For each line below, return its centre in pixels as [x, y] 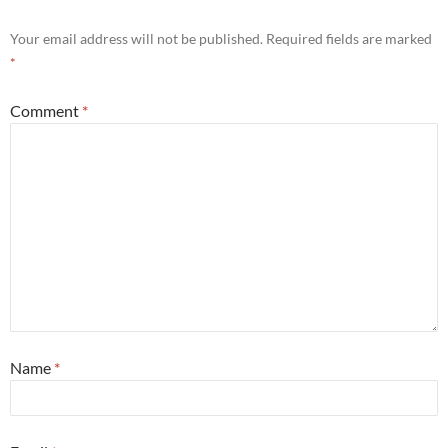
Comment [46, 111]
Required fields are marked [349, 39]
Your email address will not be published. [136, 39]
